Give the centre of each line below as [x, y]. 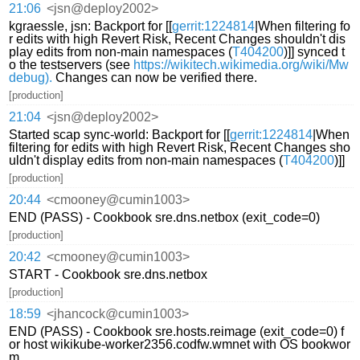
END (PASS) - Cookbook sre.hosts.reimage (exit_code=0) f [177, 332]
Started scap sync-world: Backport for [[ [120, 135]
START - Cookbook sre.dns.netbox [108, 275]
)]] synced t [315, 52]
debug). [31, 78]
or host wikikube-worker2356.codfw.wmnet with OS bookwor [180, 345]
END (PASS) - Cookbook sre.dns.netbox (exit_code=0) [165, 218]
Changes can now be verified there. [155, 78]
